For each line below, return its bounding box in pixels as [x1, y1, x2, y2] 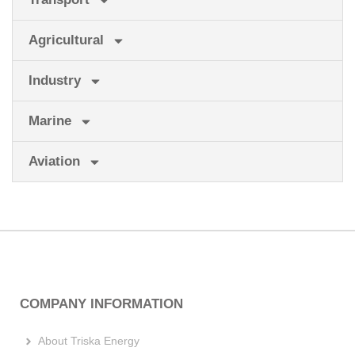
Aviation [29, 154, 80, 170]
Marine [29, 113, 71, 129]
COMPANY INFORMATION [20, 296, 183, 312]
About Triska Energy [37, 334, 139, 348]
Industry [29, 73, 81, 89]
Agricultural [29, 32, 104, 48]
